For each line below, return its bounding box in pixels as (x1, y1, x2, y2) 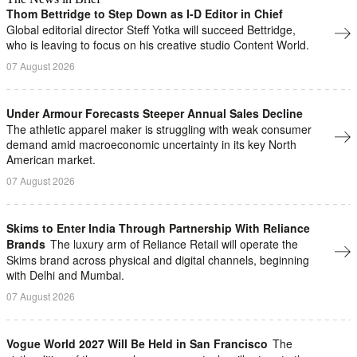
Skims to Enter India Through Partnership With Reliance (6, 219, 310, 236)
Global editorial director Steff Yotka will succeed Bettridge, (6, 21, 296, 37)
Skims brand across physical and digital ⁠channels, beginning (6, 251, 309, 268)
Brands (6, 235, 45, 252)
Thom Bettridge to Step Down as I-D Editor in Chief (6, 5, 283, 22)
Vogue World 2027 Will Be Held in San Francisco (6, 335, 268, 351)
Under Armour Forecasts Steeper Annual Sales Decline (6, 104, 303, 121)
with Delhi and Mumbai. (6, 266, 124, 283)
